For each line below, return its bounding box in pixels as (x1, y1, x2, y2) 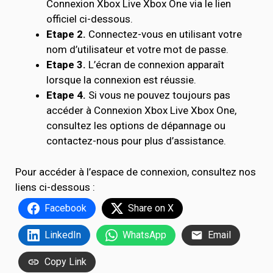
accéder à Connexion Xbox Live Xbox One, (46, 104, 236, 116)
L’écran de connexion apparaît (88, 58, 224, 71)
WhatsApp (122, 229, 166, 241)
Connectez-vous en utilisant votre (86, 28, 242, 40)
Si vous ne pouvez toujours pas (86, 89, 230, 101)
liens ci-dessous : (15, 180, 100, 193)
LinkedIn (44, 229, 81, 241)
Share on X (128, 202, 174, 214)
